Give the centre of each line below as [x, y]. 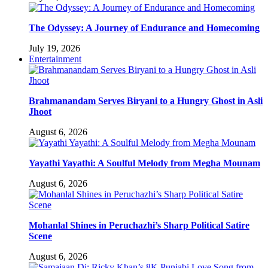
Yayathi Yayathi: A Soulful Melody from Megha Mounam [144, 163]
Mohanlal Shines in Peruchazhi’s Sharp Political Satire [139, 225]
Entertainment [55, 59]
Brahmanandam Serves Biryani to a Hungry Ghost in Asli [146, 100]
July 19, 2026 [54, 48]
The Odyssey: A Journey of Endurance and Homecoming [144, 28]
